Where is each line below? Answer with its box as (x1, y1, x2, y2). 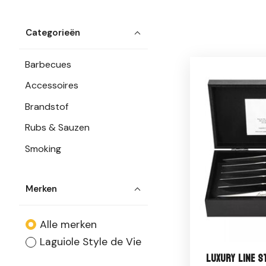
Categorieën (26, 27, 81, 39)
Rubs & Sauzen (25, 121, 90, 134)
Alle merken (39, 217, 97, 231)
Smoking (25, 142, 62, 155)
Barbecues (25, 58, 72, 71)
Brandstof (25, 100, 69, 113)
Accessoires (25, 79, 79, 92)
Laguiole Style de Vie (39, 235, 141, 249)
